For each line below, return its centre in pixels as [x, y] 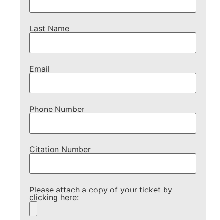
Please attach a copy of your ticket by [101, 190]
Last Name [49, 28]
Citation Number [60, 149]
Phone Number [57, 109]
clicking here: [54, 197]
